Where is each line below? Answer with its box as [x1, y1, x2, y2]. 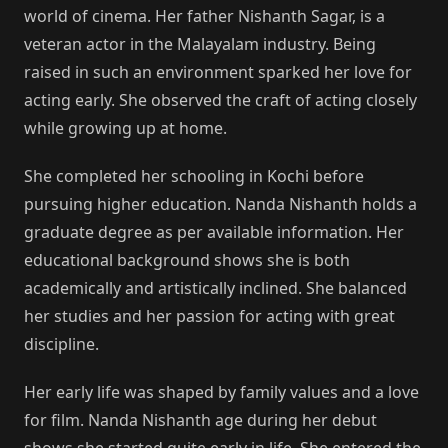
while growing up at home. [24, 116, 227, 139]
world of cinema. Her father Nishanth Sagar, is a [24, 4, 385, 27]
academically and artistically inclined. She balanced [24, 276, 407, 299]
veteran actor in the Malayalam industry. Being [24, 32, 376, 55]
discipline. [24, 332, 99, 355]
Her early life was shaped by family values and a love [24, 380, 419, 403]
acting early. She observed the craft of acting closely [24, 88, 417, 111]
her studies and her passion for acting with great [24, 304, 395, 327]
